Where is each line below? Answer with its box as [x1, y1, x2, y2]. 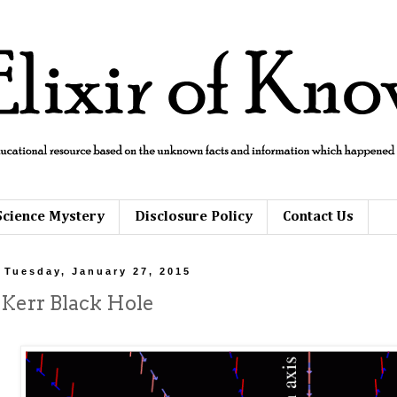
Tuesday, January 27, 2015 [4, 266, 192, 277]
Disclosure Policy [135, 209, 253, 224]
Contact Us [283, 209, 354, 224]
